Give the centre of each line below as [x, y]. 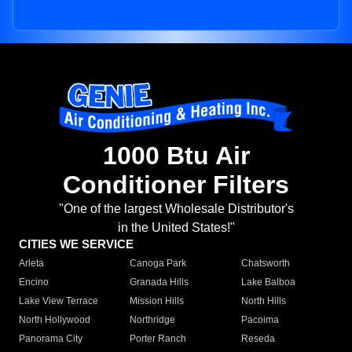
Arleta [31, 264]
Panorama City [51, 339]
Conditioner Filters [176, 185]
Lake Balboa [268, 282]
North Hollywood [55, 320]
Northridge [153, 320]
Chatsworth [265, 264]
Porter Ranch [158, 339]
